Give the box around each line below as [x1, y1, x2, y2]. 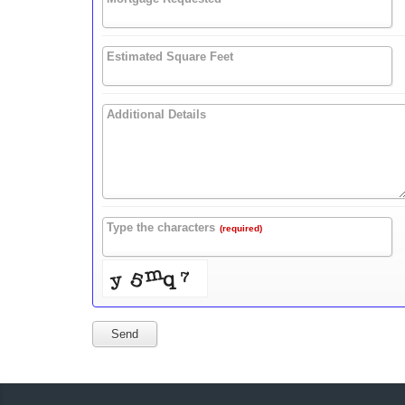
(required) [220, 222, 262, 233]
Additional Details [107, 107, 206, 121]
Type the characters [107, 220, 215, 234]
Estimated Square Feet [107, 49, 233, 63]
